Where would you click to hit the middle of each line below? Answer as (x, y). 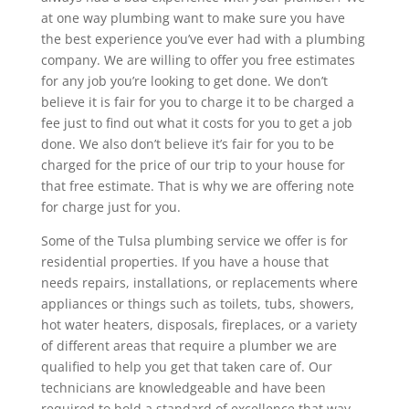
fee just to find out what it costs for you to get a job (196, 123)
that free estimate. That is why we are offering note (197, 186)
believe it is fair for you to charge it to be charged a (197, 102)
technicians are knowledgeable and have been (183, 388)
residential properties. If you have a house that (184, 262)
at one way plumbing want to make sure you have (193, 18)
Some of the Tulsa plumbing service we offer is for (194, 241)
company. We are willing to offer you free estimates (198, 60)
